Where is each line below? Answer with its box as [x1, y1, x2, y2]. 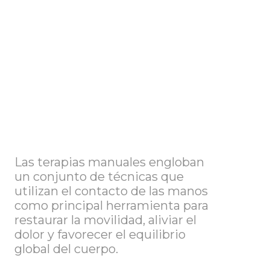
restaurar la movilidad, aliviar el [14, 212, 196, 227]
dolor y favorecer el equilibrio [14, 227, 186, 242]
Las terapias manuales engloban [14, 154, 204, 169]
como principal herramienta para [14, 198, 209, 213]
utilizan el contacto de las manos [14, 183, 208, 198]
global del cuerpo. [14, 241, 118, 256]
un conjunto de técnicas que [14, 169, 184, 184]
